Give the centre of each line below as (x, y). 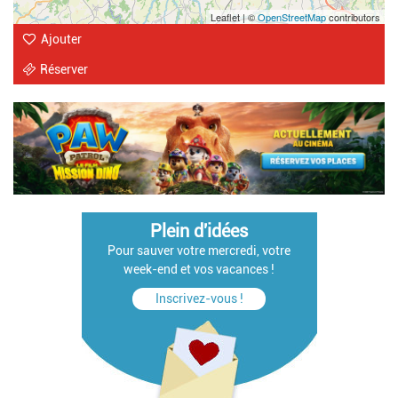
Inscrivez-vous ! (199, 299)
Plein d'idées (199, 232)
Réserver (64, 70)
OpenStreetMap (292, 17)
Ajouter (61, 40)
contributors (353, 17)
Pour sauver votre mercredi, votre (199, 251)
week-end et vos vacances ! (199, 270)
